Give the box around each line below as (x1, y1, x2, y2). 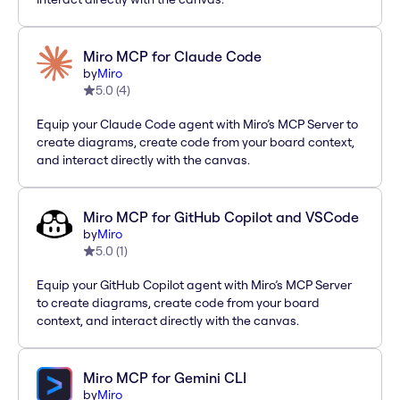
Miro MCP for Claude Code (83, 47, 262, 66)
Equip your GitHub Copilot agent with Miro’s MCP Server (37, 277, 352, 294)
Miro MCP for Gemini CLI (83, 369, 246, 387)
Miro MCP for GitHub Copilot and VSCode (83, 208, 359, 227)
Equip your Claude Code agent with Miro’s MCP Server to (37, 116, 358, 133)
